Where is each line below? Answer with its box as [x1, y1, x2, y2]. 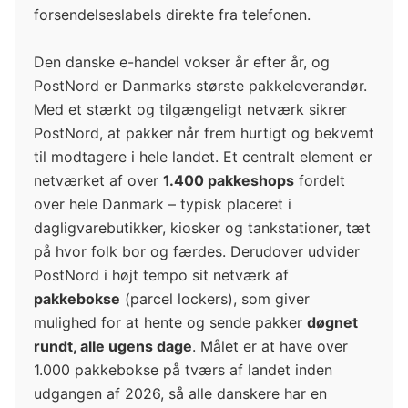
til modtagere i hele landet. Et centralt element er [34, 148, 372, 167]
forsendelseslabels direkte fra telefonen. [34, 5, 311, 25]
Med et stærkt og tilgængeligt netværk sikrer [34, 100, 347, 119]
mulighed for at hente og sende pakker [34, 313, 307, 332]
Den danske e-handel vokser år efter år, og [34, 53, 330, 72]
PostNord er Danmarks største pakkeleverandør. [34, 76, 367, 96]
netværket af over [34, 171, 163, 190]
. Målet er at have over [192, 337, 348, 356]
